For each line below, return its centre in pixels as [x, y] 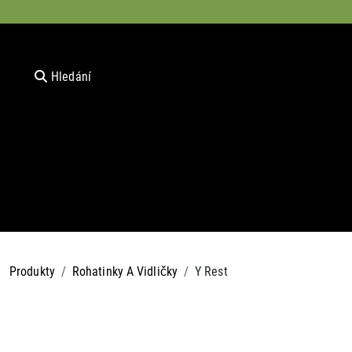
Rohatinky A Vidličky [125, 270]
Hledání [71, 76]
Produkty [32, 270]
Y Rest [211, 270]
